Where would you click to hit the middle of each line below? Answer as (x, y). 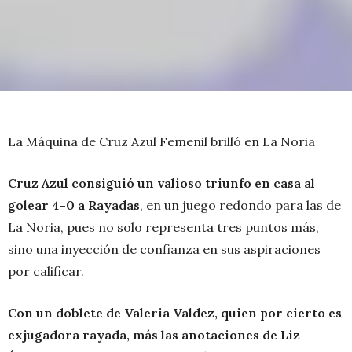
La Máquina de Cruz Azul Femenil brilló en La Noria (161, 142)
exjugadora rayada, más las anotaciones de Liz (154, 335)
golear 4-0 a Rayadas (74, 205)
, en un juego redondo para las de (240, 205)
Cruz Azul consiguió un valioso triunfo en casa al (161, 183)
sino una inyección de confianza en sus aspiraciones (164, 249)
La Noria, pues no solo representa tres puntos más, (163, 227)
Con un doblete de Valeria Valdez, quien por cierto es (175, 313)
